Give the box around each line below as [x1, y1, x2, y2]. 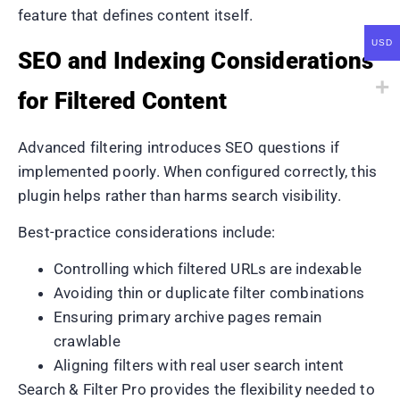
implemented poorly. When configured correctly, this [18, 162, 378, 180]
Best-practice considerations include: [18, 223, 276, 242]
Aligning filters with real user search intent [54, 356, 344, 375]
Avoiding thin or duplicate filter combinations [54, 284, 365, 303]
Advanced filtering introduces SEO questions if [18, 137, 340, 156]
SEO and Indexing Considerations [18, 46, 374, 74]
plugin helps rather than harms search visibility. [18, 186, 341, 204]
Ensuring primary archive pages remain [54, 308, 322, 327]
